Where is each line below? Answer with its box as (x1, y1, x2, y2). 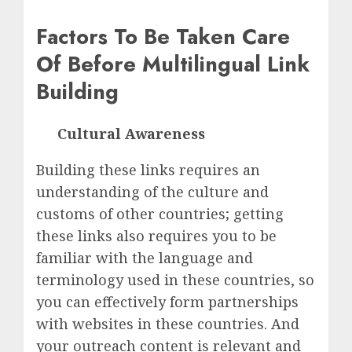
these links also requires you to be (36, 226, 277, 246)
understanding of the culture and (36, 182, 269, 202)
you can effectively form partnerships (36, 292, 299, 312)
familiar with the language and (36, 248, 253, 268)
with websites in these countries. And (36, 314, 299, 334)
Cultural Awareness (57, 124, 205, 144)
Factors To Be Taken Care (36, 20, 290, 52)
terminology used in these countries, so (36, 270, 314, 290)
